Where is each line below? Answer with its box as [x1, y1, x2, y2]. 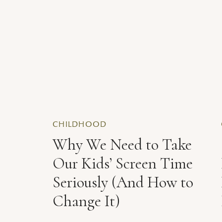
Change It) [53, 191, 120, 211]
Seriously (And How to [53, 172, 193, 192]
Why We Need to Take [53, 135, 192, 154]
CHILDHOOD [53, 119, 107, 129]
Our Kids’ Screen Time [53, 154, 193, 173]
